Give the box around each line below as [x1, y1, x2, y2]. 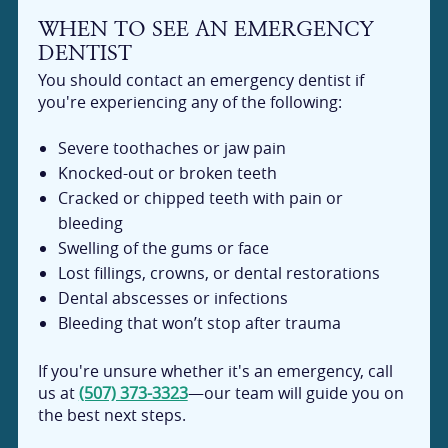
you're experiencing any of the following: [37, 90, 342, 113]
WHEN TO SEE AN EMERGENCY [37, 15, 374, 41]
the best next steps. [37, 404, 186, 427]
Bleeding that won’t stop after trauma [58, 312, 342, 335]
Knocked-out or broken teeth [58, 162, 278, 185]
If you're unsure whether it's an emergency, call [37, 360, 393, 383]
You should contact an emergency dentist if [37, 68, 364, 91]
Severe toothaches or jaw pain [58, 137, 287, 160]
